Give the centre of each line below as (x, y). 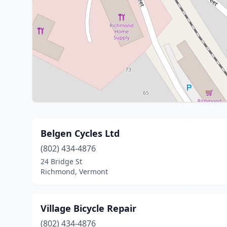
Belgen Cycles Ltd (80, 133)
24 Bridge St (61, 161)
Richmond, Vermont (74, 172)
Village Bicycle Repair (88, 208)
